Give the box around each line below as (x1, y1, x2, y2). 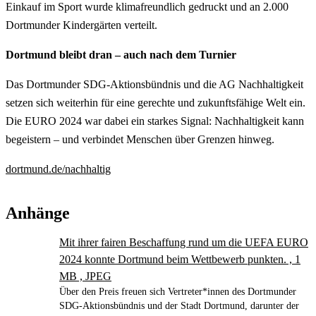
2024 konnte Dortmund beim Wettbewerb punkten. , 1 (59, 253, 300, 265)
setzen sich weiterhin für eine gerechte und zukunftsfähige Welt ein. (6, 96, 305, 109)
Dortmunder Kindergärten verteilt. (6, 18, 157, 31)
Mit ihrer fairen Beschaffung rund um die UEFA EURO (59, 236, 308, 248)
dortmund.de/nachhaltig (6, 162, 111, 175)
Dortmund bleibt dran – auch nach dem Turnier (6, 48, 236, 61)
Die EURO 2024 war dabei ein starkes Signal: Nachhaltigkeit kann (6, 114, 304, 127)
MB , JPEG (59, 269, 111, 282)
